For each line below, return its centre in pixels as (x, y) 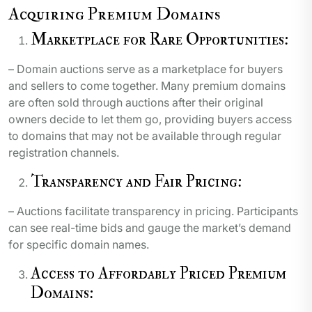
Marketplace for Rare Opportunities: (159, 40)
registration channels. (64, 153)
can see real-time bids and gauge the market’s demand (150, 228)
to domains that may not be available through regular (145, 136)
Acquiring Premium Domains (115, 14)
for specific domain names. (80, 245)
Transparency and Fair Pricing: (136, 182)
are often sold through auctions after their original (136, 103)
